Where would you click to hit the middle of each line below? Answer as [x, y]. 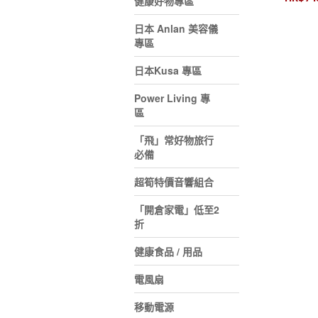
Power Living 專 [172, 98]
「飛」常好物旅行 [174, 140]
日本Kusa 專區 [168, 70]
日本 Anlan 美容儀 [176, 28]
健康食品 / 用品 [168, 251]
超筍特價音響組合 [174, 182]
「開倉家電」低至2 [177, 209]
